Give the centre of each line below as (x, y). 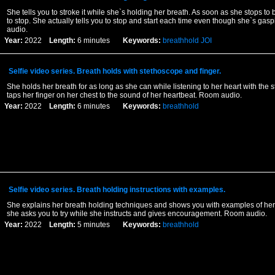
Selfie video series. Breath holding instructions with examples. (117, 190)
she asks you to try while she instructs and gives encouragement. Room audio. (137, 214)
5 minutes (99, 225)
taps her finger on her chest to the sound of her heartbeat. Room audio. (124, 95)
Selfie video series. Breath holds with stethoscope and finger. (114, 71)
